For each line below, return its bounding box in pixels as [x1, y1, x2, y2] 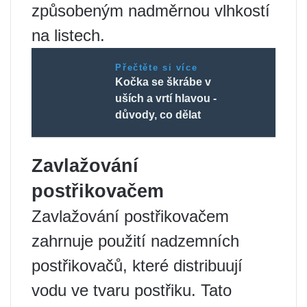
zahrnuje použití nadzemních [32, 232, 239, 251]
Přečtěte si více [115, 62, 198, 73]
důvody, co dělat [115, 109, 201, 121]
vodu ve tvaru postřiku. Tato [32, 281, 232, 300]
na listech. [32, 26, 105, 45]
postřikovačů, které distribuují [32, 256, 243, 275]
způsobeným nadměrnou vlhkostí [32, 1, 270, 21]
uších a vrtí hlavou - [115, 93, 217, 105]
